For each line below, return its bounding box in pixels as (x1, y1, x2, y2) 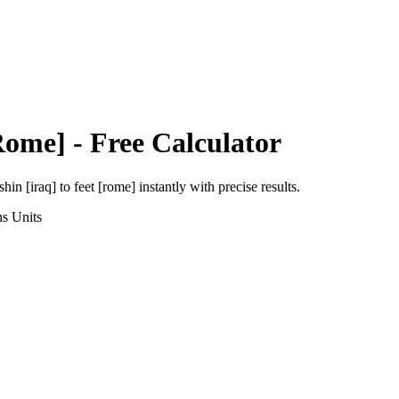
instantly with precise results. (135, 178, 300, 194)
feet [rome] (74, 178, 135, 194)
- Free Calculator (66, 126, 281, 159)
